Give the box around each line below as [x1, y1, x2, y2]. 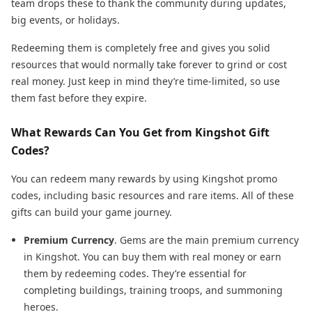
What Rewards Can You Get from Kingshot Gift [11, 125, 270, 141]
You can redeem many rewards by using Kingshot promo [11, 172, 277, 186]
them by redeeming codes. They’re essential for [24, 267, 247, 281]
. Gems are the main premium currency [114, 233, 299, 247]
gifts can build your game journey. [11, 205, 172, 219]
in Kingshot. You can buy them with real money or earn [24, 250, 281, 264]
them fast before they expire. [11, 91, 147, 105]
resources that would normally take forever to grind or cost [11, 58, 287, 72]
